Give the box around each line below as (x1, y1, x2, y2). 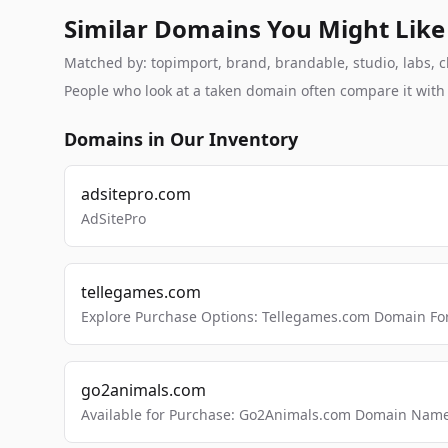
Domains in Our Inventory (64, 127, 298, 151)
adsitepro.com (81, 183, 191, 205)
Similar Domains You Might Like (64, 12, 445, 45)
